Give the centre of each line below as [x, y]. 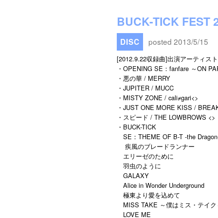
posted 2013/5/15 [177, 41]
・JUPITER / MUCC [145, 88]
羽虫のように [139, 165]
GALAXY [133, 175]
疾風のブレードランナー [156, 146]
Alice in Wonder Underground [161, 185]
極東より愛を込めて [148, 195]
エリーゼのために [145, 156]
